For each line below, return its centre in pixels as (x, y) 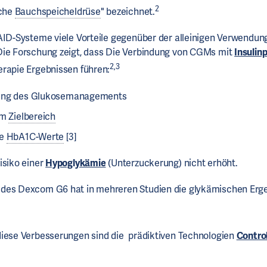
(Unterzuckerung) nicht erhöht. (172, 163)
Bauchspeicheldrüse (58, 12)
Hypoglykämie (76, 163)
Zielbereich (32, 116)
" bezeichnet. (128, 12)
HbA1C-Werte (35, 136)
